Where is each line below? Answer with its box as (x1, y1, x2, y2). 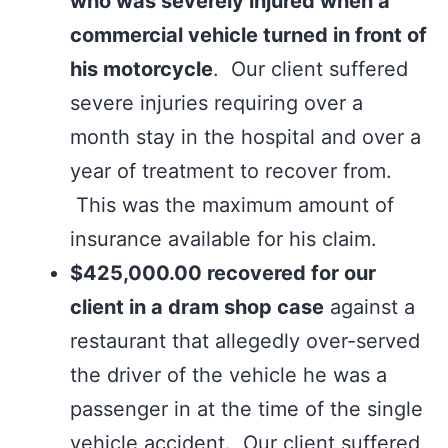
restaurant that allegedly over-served (70, 329, 420, 353)
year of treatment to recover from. (70, 159, 392, 183)
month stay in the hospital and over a (70, 125, 421, 149)
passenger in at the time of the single (70, 397, 423, 421)
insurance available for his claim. (70, 227, 377, 251)
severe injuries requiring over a (70, 91, 363, 115)
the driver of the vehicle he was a (70, 363, 387, 387)
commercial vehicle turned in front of (70, 23, 427, 47)
